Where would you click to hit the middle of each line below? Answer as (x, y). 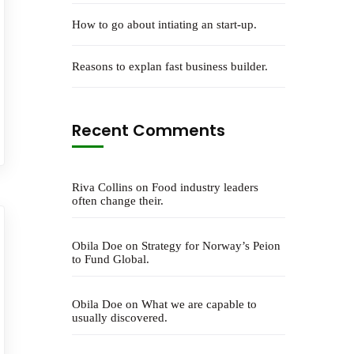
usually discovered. (120, 318)
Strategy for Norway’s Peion (211, 246)
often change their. (118, 201)
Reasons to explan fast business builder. (170, 66)
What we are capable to (199, 304)
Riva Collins (102, 187)
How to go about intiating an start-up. (164, 24)
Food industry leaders (205, 187)
